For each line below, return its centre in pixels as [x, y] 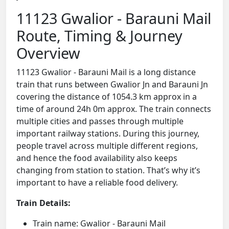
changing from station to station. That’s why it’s [108, 170]
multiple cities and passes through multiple [100, 121]
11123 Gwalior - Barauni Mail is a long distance [106, 72]
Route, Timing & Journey [99, 36]
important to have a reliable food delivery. [97, 183]
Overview [48, 53]
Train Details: [43, 203]
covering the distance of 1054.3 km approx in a [107, 97]
